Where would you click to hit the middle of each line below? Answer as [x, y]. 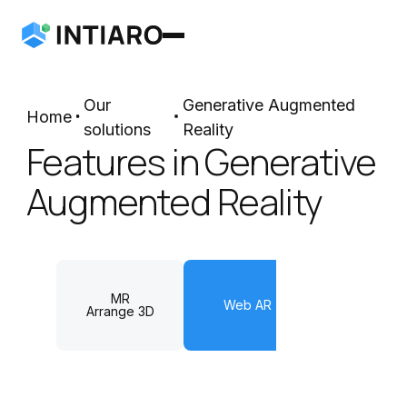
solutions [118, 129]
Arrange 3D [120, 312]
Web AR [247, 305]
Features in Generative [201, 161]
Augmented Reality [174, 201]
